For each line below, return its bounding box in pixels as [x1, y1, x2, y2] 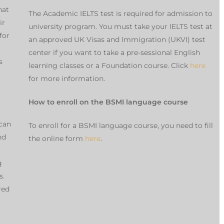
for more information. [28, 74, 105, 83]
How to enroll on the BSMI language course [28, 97, 190, 107]
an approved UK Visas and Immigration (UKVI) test [28, 35, 205, 44]
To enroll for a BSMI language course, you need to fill [28, 121, 213, 130]
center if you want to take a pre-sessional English [28, 48, 200, 57]
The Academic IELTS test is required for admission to [28, 9, 212, 18]
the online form [28, 134, 85, 143]
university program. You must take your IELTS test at [28, 22, 212, 31]
